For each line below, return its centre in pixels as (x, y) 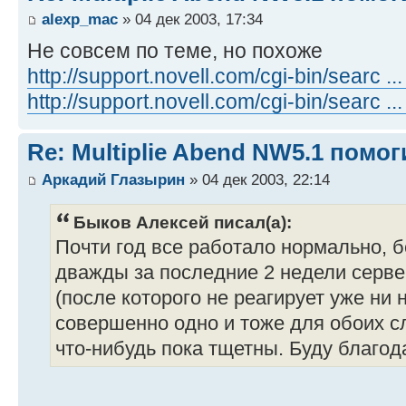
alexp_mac (80, 19)
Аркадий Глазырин (113, 179)
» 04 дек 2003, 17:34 (190, 19)
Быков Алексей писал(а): (183, 222)
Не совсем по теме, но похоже (175, 51)
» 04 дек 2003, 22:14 (257, 179)
